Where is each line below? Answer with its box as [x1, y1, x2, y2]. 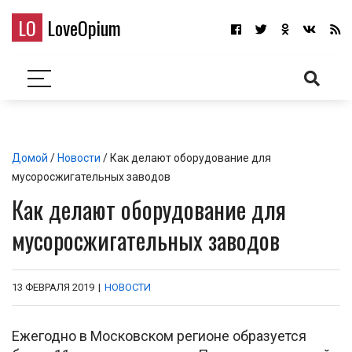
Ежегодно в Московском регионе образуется [12, 328, 306, 344]
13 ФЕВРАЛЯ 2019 [12, 281, 94, 293]
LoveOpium [42, 13, 121, 42]
